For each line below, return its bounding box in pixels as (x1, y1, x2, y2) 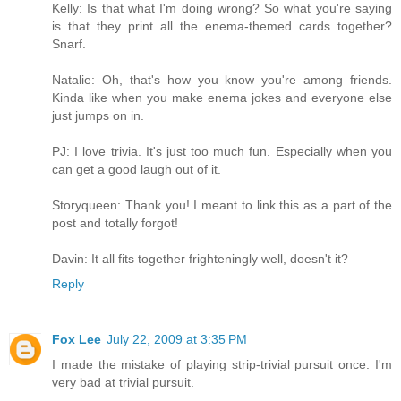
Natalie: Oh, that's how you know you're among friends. (52, 72, 392, 87)
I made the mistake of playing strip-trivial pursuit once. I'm (52, 356, 392, 371)
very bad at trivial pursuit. (52, 374, 194, 389)
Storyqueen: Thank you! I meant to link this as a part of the (52, 197, 392, 212)
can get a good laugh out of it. (52, 161, 221, 176)
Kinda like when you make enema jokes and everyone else (52, 90, 392, 105)
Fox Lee (52, 331, 101, 346)
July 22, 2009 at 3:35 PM (107, 331, 247, 346)
